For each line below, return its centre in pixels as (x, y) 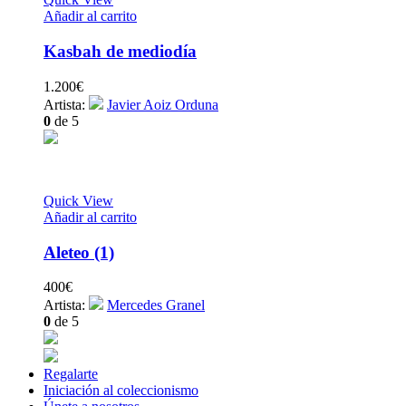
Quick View (78, 200)
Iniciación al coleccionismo (121, 391)
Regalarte (71, 374)
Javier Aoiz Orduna (163, 104)
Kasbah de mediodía (120, 52)
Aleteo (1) (79, 252)
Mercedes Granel (156, 305)
